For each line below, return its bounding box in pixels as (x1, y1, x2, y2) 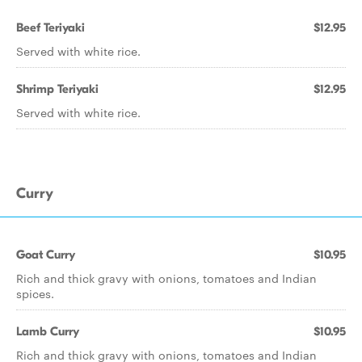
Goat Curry (16, 247, 75, 262)
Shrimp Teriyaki (16, 82, 99, 96)
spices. (16, 285, 54, 301)
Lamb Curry (16, 324, 79, 339)
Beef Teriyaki (16, 20, 85, 35)
